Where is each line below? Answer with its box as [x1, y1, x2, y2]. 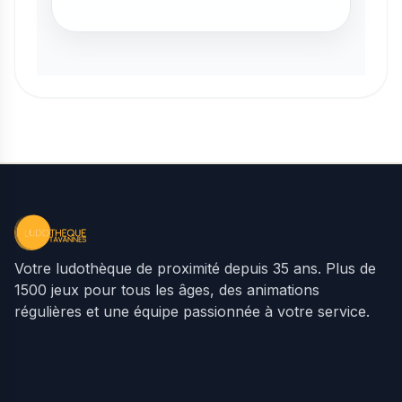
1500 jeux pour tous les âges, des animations [14, 281, 319, 300]
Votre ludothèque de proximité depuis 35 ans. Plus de [14, 259, 376, 278]
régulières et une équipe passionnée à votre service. [14, 302, 370, 321]
